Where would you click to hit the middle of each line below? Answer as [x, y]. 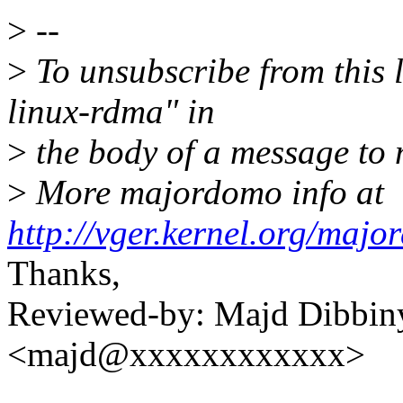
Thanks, [64, 273]
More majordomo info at [206, 193]
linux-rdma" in [111, 112]
